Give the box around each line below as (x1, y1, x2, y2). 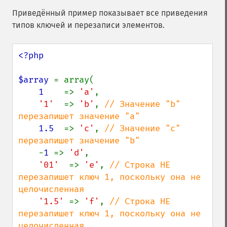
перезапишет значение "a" (18, 111, 140, 122)
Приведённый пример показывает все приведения (12, 8, 208, 18)
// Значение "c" (104, 123, 180, 134)
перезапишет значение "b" (18, 135, 140, 146)
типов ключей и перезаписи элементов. (12, 20, 165, 30)
